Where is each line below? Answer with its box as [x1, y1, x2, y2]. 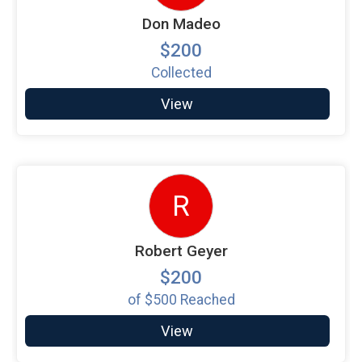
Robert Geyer [134, 242, 228, 260]
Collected [150, 64, 212, 81]
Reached [176, 292, 235, 308]
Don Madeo [141, 14, 221, 33]
